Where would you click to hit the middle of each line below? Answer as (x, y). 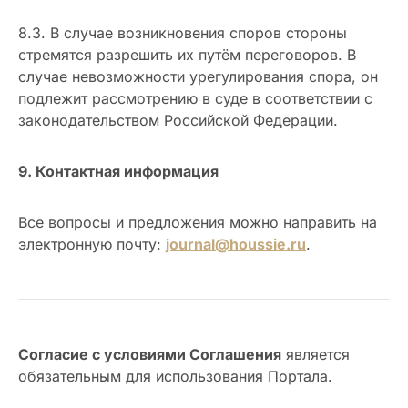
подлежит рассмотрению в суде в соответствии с (195, 99)
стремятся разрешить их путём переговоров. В (187, 55)
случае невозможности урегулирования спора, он (198, 77)
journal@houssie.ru (236, 245)
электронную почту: (92, 245)
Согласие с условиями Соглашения (150, 355)
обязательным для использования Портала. (175, 377)
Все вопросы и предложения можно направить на (198, 223)
